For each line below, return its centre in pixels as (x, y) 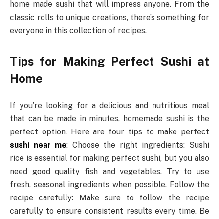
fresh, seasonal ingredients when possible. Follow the (109, 185)
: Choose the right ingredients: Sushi (138, 145)
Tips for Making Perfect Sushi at (109, 61)
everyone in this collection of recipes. (78, 30)
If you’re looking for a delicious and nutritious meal (109, 106)
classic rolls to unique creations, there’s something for (109, 17)
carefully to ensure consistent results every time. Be (109, 211)
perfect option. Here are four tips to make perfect (109, 132)
